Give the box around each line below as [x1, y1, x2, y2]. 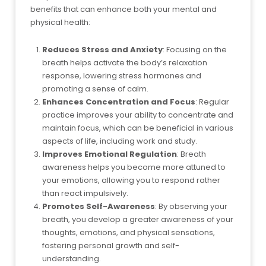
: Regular [195, 96, 229, 107]
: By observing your [155, 200, 227, 212]
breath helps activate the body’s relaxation [42, 56, 207, 68]
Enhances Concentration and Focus [42, 96, 195, 107]
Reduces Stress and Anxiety [42, 43, 163, 55]
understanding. [42, 252, 101, 264]
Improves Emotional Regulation [42, 148, 177, 160]
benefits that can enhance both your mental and [30, 3, 217, 15]
